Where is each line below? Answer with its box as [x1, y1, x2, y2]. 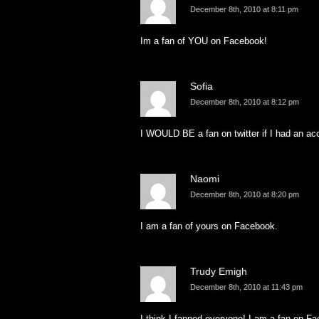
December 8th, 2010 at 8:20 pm [190, 190, 299, 199]
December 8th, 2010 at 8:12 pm [190, 98, 299, 107]
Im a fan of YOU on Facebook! [140, 36, 267, 47]
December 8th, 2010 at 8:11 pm [190, 5, 298, 14]
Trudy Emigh [190, 266, 247, 278]
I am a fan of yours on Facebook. [140, 221, 278, 232]
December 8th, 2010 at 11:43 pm [190, 283, 303, 292]
